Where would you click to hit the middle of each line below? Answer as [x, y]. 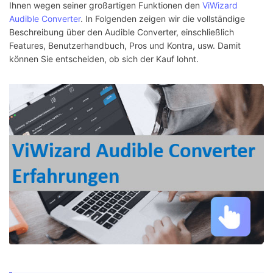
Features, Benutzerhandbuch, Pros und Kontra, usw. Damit [125, 46]
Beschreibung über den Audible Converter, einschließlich [122, 32]
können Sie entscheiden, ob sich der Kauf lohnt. [104, 59]
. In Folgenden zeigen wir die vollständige [163, 19]
